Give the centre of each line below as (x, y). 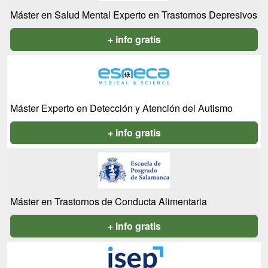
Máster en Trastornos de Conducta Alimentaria (109, 201)
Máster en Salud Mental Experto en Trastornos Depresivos (134, 15)
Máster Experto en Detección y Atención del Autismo (121, 108)
